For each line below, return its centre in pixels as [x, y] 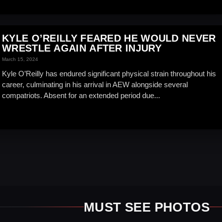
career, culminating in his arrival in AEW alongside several [95, 84]
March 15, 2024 [20, 59]
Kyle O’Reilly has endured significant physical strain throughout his [109, 74]
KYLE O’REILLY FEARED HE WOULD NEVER [109, 38]
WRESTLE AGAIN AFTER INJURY [82, 48]
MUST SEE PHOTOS [147, 207]
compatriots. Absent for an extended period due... [81, 95]
